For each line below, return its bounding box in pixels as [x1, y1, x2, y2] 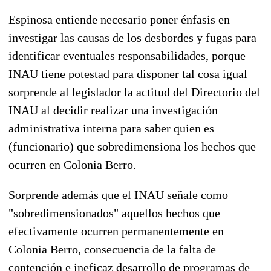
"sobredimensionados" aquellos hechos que [8, 206, 220, 220]
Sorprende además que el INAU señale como [8, 188, 228, 201]
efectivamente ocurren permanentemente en [8, 224, 224, 238]
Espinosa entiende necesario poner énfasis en [8, 12, 230, 26]
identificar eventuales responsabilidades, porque [8, 48, 246, 62]
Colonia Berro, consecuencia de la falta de [8, 242, 216, 256]
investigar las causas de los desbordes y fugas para [8, 30, 256, 44]
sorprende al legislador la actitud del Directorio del [8, 85, 260, 99]
